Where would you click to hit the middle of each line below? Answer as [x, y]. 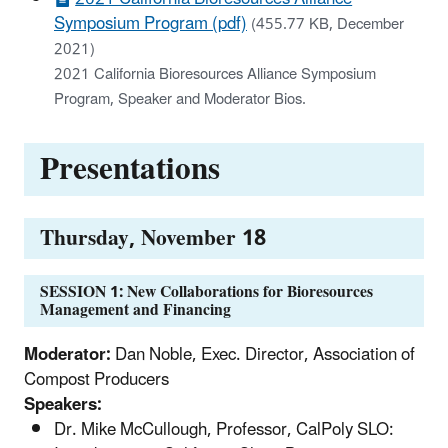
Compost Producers [96, 379]
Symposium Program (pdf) [150, 23]
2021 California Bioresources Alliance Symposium [215, 74]
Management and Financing [135, 309]
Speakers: [63, 404]
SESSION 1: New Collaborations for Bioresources [206, 291]
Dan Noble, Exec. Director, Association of [263, 354]
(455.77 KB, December [327, 24]
